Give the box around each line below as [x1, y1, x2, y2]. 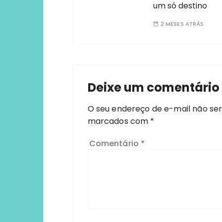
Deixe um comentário [87, 79, 220, 96]
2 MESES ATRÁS [160, 20, 204, 28]
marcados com [87, 115, 151, 127]
